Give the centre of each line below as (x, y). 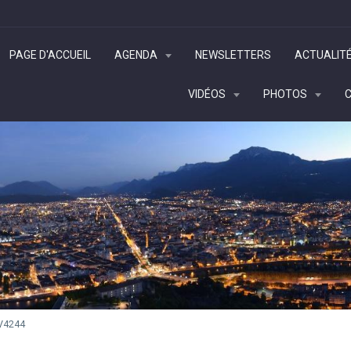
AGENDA (137, 55)
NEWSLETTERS (233, 55)
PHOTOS (286, 94)
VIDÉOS (208, 94)
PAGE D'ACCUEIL (50, 55)
